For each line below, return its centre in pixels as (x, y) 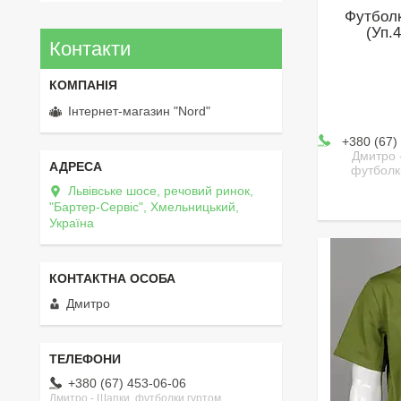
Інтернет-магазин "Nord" (139, 111)
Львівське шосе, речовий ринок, (161, 190)
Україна (72, 222)
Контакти (90, 48)
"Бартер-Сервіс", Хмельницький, (144, 206)
